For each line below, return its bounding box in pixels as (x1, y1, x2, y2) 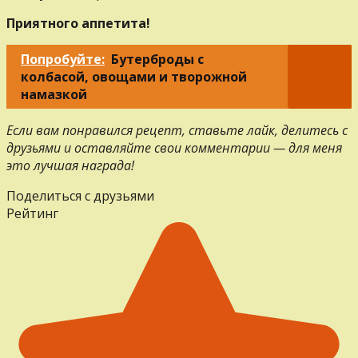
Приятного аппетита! (6, 14, 150, 32)
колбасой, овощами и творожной (21, 67, 247, 86)
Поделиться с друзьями (6, 186, 154, 205)
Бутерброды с (111, 50, 204, 68)
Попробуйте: (21, 50, 105, 68)
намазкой (21, 85, 87, 103)
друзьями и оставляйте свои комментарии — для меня (6, 138, 342, 157)
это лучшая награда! (6, 156, 134, 174)
